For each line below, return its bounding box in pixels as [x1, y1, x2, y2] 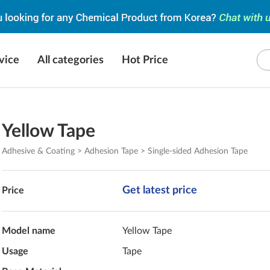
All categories [37, 55, 104, 66]
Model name [2, 226, 56, 236]
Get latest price [122, 185, 198, 196]
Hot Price [122, 55, 168, 66]
